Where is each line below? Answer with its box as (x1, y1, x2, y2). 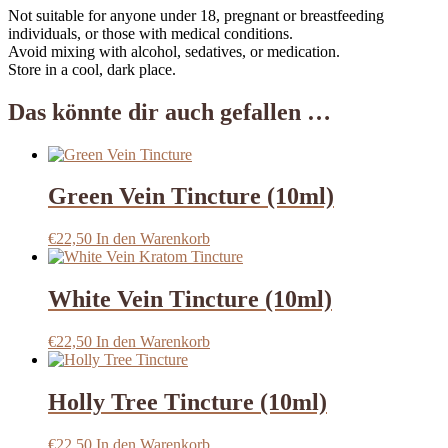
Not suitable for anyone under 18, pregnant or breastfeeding (8, 6, 384, 24)
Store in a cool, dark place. (8, 60, 176, 78)
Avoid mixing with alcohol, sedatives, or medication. (8, 42, 340, 60)
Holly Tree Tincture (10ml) (48, 389, 327, 416)
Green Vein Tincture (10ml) (48, 183, 334, 210)
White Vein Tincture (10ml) (48, 286, 332, 313)
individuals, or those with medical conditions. (8, 24, 293, 42)
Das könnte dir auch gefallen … (8, 98, 331, 125)
